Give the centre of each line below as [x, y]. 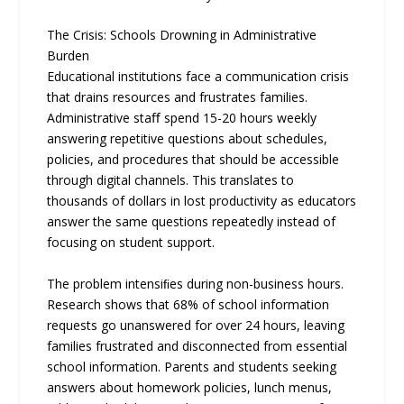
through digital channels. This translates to [171, 180]
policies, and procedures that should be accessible [193, 160]
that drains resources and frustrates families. [178, 97]
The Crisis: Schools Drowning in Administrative [182, 35]
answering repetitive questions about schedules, [188, 139]
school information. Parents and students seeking [192, 366]
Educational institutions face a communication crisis [198, 77]
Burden [69, 56]
